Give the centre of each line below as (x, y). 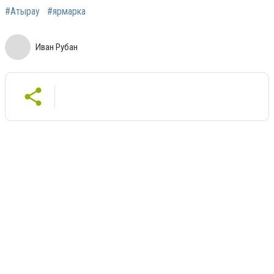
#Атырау (22, 11)
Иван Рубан (57, 47)
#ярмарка (66, 11)
